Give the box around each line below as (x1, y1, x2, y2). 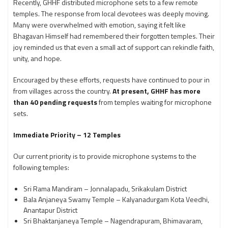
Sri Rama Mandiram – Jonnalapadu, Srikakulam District (23, 183, 187, 194)
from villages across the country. (13, 85, 112, 96)
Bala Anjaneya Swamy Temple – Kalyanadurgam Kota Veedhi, (23, 194, 209, 205)
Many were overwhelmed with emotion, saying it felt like (13, 19, 186, 30)
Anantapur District (23, 205, 77, 215)
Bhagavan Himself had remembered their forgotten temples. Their (13, 31, 215, 41)
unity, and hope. (13, 53, 62, 64)
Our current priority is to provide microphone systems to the (13, 151, 196, 161)
